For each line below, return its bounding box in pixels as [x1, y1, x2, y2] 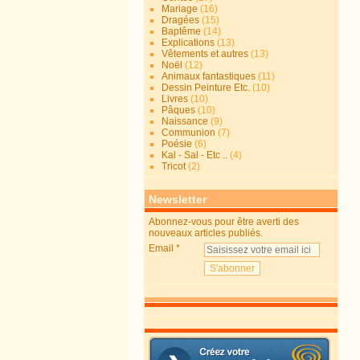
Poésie [162, 138, 193, 149]
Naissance [162, 116, 209, 127]
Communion [162, 127, 216, 138]
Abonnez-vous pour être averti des [149, 216, 300, 227]
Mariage [162, 3, 198, 14]
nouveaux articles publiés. [149, 227, 264, 239]
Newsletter [149, 193, 207, 206]
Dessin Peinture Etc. [162, 82, 251, 93]
